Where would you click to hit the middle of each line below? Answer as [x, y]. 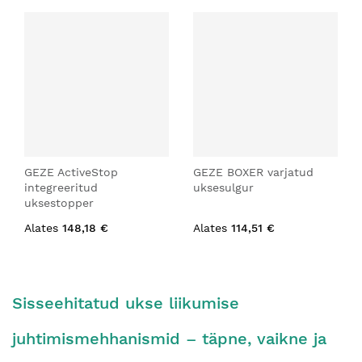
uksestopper [59, 203]
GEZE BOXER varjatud [253, 172]
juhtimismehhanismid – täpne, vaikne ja [169, 339]
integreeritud [61, 187]
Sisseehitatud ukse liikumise [126, 303]
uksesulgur [223, 187]
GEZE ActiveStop [71, 172]
